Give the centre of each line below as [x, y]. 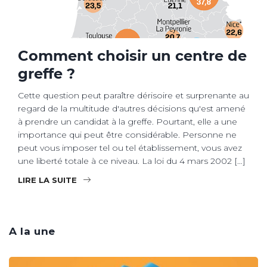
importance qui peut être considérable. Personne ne [127, 134]
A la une [32, 231]
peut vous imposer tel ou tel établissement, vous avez [130, 148]
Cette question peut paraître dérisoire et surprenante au [133, 95]
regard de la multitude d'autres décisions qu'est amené [132, 108]
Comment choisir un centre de [132, 55]
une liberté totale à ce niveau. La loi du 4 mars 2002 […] [132, 161]
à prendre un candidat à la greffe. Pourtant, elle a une [128, 121]
